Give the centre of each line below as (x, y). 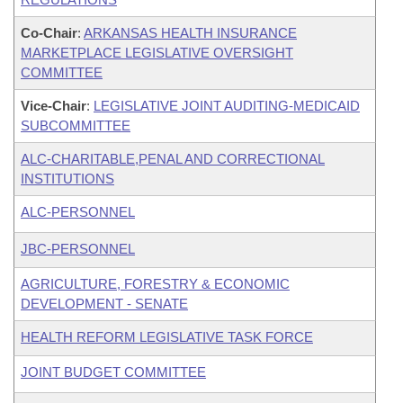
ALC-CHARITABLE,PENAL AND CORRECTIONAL (173, 159)
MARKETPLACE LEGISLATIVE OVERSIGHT (157, 53)
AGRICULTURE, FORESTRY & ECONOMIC (155, 284)
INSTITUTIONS (67, 179)
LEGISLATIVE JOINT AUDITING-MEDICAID (227, 106)
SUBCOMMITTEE (76, 125)
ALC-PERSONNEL (78, 212)
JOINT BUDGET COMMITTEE (113, 372)
